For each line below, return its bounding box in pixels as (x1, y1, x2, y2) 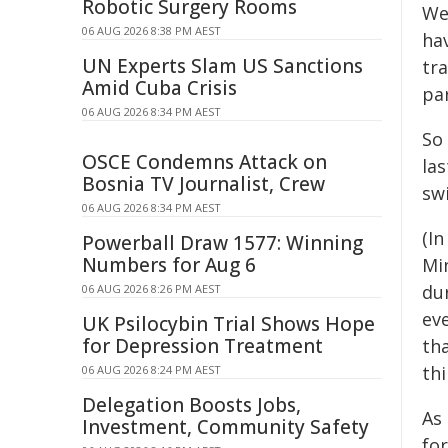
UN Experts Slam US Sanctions (82, 53, 363, 79)
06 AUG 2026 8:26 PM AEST (82, 281, 221, 296)
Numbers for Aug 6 (82, 252, 256, 278)
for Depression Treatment (82, 333, 323, 359)
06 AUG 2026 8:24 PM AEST (82, 362, 221, 377)
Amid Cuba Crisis (82, 75, 237, 101)
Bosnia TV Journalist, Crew (82, 171, 325, 197)
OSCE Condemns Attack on (82, 149, 327, 175)
